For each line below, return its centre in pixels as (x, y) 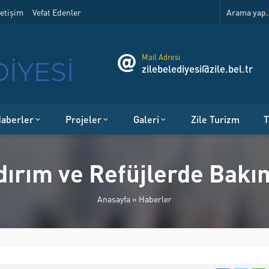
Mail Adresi (161, 57)
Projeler (83, 119)
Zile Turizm (215, 119)
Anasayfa (114, 198)
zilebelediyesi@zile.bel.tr (197, 68)
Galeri (146, 119)
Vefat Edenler (57, 12)
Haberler (155, 198)
